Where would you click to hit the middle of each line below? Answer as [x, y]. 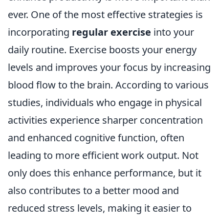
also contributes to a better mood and [93, 190]
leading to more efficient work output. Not [103, 155]
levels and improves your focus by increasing [109, 67]
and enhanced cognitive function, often [96, 137]
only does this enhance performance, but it [105, 173]
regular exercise [111, 32]
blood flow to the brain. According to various [108, 85]
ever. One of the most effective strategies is [105, 14]
